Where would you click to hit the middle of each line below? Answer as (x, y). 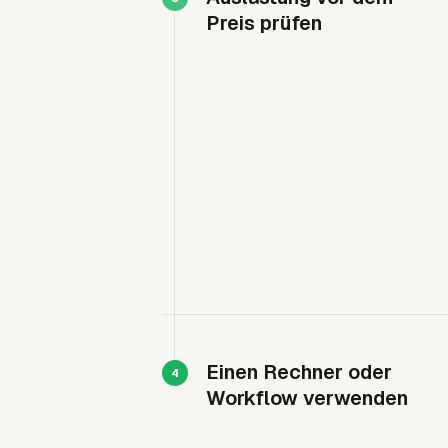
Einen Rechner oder (299, 372)
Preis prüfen (264, 23)
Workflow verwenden (307, 398)
